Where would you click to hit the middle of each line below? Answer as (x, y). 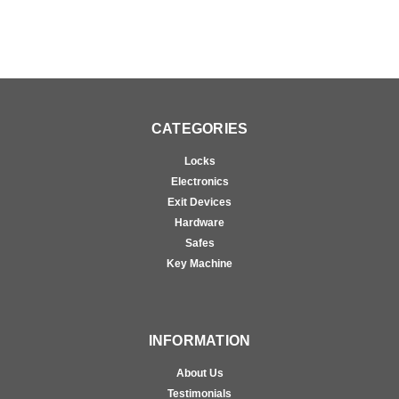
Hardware (199, 222)
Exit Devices (199, 202)
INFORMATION (199, 340)
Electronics (199, 181)
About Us (199, 373)
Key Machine (199, 263)
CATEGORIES (199, 128)
